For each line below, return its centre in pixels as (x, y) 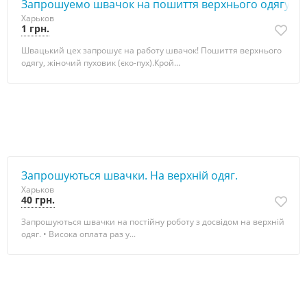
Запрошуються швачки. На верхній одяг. (130, 175)
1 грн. (35, 28)
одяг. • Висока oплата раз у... (78, 234)
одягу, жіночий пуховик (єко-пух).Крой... (101, 63)
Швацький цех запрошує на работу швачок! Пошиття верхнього (151, 50)
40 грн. (38, 200)
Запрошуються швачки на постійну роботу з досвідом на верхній (153, 222)
